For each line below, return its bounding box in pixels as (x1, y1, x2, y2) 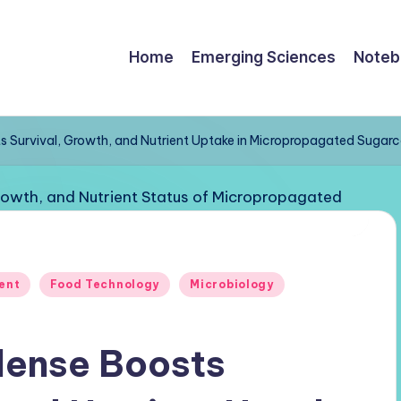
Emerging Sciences (191, 48, 336, 66)
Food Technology (50, 277, 160, 291)
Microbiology (190, 277, 274, 291)
